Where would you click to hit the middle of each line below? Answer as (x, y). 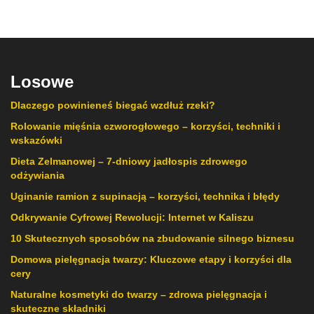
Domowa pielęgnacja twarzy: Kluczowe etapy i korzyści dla (151, 260)
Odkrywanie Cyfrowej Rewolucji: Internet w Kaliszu (132, 218)
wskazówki (36, 141)
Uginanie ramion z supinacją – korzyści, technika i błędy (145, 197)
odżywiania (37, 176)
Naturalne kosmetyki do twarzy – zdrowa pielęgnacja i (139, 295)
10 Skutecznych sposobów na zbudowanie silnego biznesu (152, 239)
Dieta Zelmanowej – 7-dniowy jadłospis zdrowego (129, 162)
